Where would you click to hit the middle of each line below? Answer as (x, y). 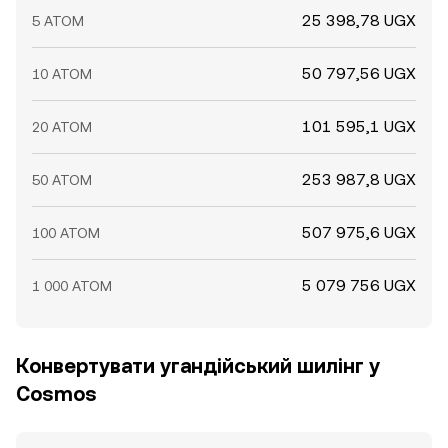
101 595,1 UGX (359, 126)
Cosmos (56, 394)
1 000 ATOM (72, 286)
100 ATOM (66, 233)
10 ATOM (62, 74)
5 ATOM (58, 21)
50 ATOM (62, 180)
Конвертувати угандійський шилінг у (198, 366)
